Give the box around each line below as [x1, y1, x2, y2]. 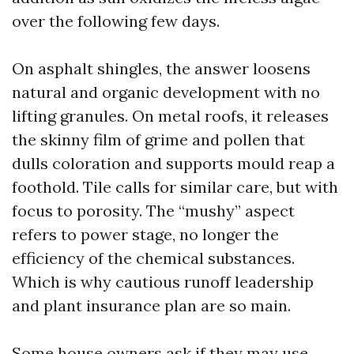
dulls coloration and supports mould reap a [12, 153, 335, 173]
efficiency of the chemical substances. [12, 248, 295, 268]
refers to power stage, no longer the [12, 224, 279, 244]
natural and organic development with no [12, 82, 320, 102]
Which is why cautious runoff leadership [12, 272, 314, 292]
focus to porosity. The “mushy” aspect [12, 201, 295, 220]
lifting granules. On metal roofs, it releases [12, 106, 329, 126]
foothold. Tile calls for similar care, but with [12, 177, 338, 197]
